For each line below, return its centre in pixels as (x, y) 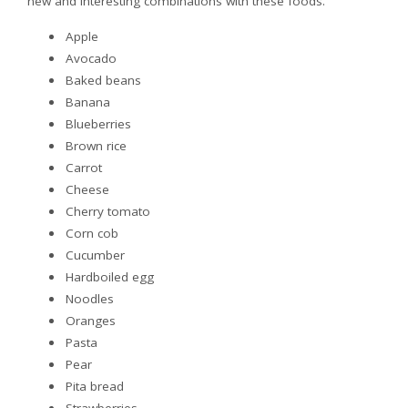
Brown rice (96, 145)
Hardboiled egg (110, 276)
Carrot (84, 167)
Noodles (90, 298)
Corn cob (92, 233)
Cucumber (95, 255)
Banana (88, 102)
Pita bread (95, 386)
